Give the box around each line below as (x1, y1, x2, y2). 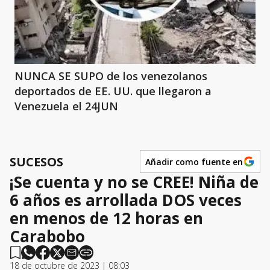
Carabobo (10, 225, 85, 248)
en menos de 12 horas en (10, 207, 203, 230)
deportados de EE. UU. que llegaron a (14, 84, 212, 99)
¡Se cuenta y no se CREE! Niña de (10, 171, 259, 193)
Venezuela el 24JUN (14, 99, 118, 114)
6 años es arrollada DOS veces (10, 189, 242, 212)
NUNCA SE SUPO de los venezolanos (14, 69, 207, 84)
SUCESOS (10, 153, 63, 170)
